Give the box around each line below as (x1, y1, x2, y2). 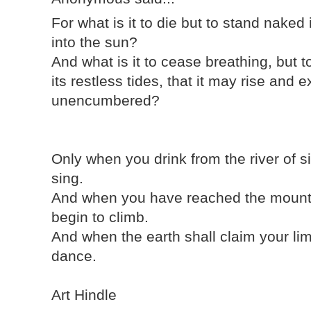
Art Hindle (51, 286, 117, 303)
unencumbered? (51, 92, 160, 108)
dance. (51, 247, 97, 264)
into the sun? (51, 33, 138, 50)
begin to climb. (51, 208, 149, 225)
